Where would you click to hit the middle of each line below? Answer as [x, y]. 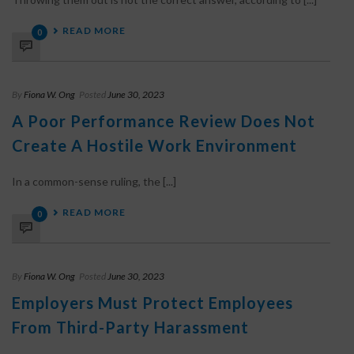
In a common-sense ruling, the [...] [94, 181]
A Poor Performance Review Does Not [164, 121]
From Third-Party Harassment [130, 327]
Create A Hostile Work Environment [154, 145]
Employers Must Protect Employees [153, 303]
